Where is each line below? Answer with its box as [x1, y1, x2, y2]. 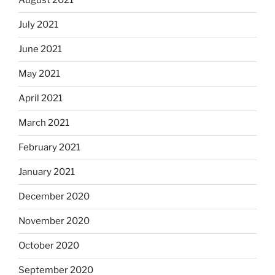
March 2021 [18, 117, 69, 129]
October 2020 [18, 240, 79, 252]
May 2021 [18, 68, 60, 80]
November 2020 [18, 215, 90, 227]
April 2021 [18, 93, 63, 104]
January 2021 [18, 166, 75, 178]
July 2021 [18, 19, 58, 31]
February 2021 [18, 142, 80, 153]
